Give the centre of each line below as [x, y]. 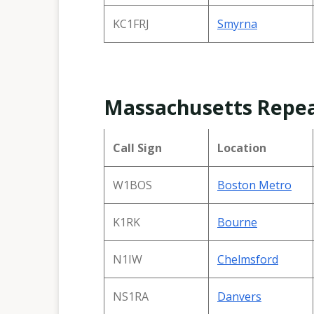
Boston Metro [254, 185]
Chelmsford [248, 259]
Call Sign [137, 148]
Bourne [237, 222]
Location [242, 148]
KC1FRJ [131, 23]
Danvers [239, 296]
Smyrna [237, 23]
